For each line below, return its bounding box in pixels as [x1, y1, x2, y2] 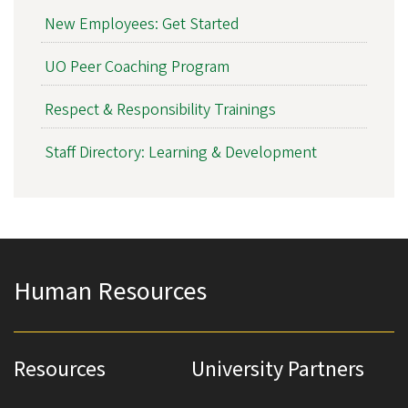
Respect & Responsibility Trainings [44, 98, 276, 122]
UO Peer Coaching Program [44, 56, 229, 79]
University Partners [191, 352, 364, 385]
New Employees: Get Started [44, 12, 240, 36]
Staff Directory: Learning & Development [44, 141, 317, 165]
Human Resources [14, 272, 207, 310]
